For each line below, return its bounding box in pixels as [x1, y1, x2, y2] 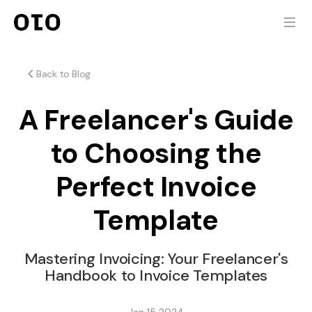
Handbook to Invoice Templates [44, 265, 268, 286]
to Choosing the [50, 135, 262, 171]
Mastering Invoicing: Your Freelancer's [24, 249, 288, 269]
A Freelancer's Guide [18, 102, 294, 138]
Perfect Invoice [55, 169, 257, 205]
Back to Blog [36, 68, 91, 80]
